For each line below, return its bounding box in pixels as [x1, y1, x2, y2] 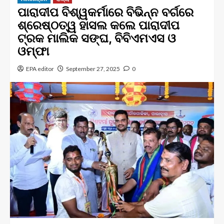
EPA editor [26, 65, 54, 72]
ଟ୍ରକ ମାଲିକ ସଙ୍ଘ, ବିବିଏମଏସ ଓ [17, 31, 176, 45]
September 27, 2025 [66, 65, 120, 72]
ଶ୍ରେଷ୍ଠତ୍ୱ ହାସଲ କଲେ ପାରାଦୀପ [17, 18, 179, 32]
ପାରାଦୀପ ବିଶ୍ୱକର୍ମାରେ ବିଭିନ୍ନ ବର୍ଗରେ [17, 5, 193, 19]
